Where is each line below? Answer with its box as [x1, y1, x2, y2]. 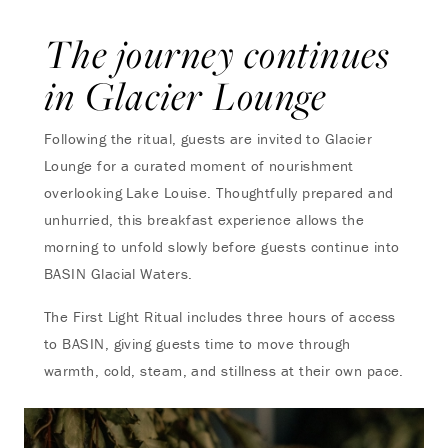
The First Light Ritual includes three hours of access [44, 307, 396, 326]
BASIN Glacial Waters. [44, 264, 193, 283]
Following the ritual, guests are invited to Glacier [44, 129, 372, 148]
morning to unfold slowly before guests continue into [44, 237, 400, 256]
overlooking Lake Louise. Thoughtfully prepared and [44, 183, 394, 202]
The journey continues [44, 27, 391, 80]
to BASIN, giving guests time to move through [44, 334, 351, 353]
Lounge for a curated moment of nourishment [44, 156, 354, 175]
